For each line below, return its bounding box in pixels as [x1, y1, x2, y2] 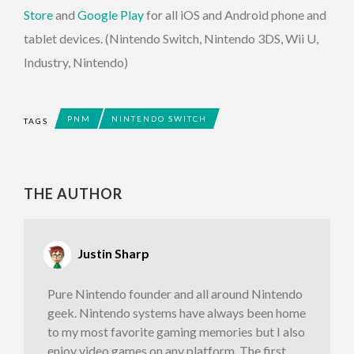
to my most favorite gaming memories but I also [47, 324, 305, 340]
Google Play [77, 6, 144, 22]
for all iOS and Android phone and [144, 6, 326, 22]
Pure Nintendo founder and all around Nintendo [47, 286, 303, 302]
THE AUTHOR [24, 184, 122, 202]
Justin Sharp [77, 245, 149, 261]
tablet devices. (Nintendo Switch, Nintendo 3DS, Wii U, [24, 30, 318, 46]
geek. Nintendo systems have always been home [47, 305, 306, 321]
